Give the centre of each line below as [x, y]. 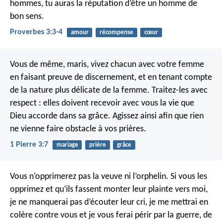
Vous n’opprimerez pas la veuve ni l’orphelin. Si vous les [109, 177]
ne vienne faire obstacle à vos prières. [78, 129]
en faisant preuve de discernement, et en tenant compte [111, 77]
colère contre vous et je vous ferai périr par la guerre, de [111, 216]
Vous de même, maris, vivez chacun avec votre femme [107, 64]
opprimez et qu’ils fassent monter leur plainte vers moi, [109, 190]
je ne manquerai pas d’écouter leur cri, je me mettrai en [109, 203]
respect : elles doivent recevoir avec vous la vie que [102, 103]
